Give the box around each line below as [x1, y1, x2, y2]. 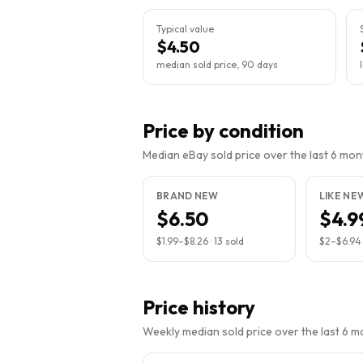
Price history [143, 295, 255, 319]
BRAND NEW [156, 190, 219, 202]
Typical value [156, 23, 214, 35]
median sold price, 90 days [156, 58, 278, 70]
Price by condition [143, 118, 304, 143]
